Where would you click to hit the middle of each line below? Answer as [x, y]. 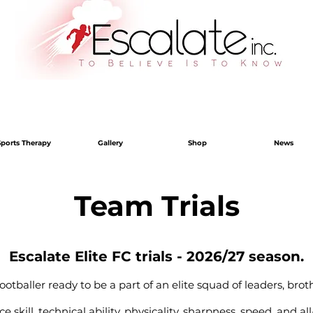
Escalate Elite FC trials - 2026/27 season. [156, 256]
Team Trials [157, 205]
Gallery [110, 143]
